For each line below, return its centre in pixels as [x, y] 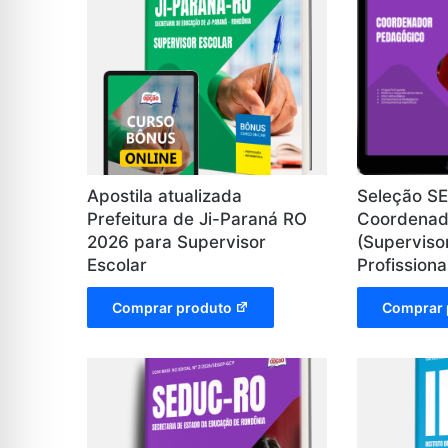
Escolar [117, 264]
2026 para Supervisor [176, 241]
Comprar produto [172, 307]
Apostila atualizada [164, 195]
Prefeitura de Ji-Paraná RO [197, 218]
